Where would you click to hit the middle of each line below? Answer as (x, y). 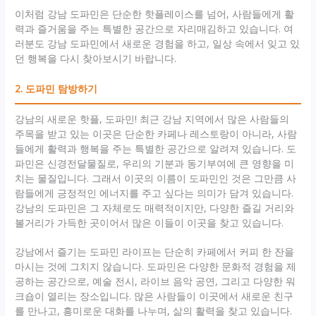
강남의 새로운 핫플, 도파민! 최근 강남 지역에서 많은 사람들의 (152, 119)
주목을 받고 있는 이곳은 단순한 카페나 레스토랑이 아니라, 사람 (156, 134)
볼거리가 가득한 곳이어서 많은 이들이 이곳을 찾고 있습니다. (150, 223)
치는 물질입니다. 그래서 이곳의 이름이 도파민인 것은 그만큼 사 (156, 178)
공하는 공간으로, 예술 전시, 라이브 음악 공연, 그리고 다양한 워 (156, 281)
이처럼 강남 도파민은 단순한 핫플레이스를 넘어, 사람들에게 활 (155, 14)
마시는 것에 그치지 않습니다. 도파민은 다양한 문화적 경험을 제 (156, 267)
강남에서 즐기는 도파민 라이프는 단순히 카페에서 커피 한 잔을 (155, 252)
